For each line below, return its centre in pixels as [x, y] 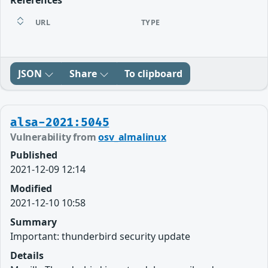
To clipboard [153, 74]
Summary [33, 222]
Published [34, 155]
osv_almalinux [132, 137]
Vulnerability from [54, 137]
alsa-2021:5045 [60, 123]
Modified [31, 189]
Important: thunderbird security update [100, 237]
